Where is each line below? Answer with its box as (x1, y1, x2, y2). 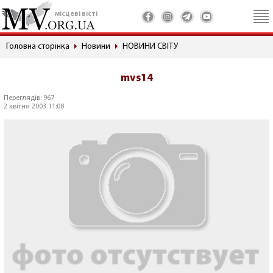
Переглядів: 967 (4, 94, 54, 102)
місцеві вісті (55, 10, 97, 18)
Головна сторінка (6, 42, 69, 51)
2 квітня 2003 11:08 (4, 103, 64, 110)
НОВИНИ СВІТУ (122, 42, 178, 51)
